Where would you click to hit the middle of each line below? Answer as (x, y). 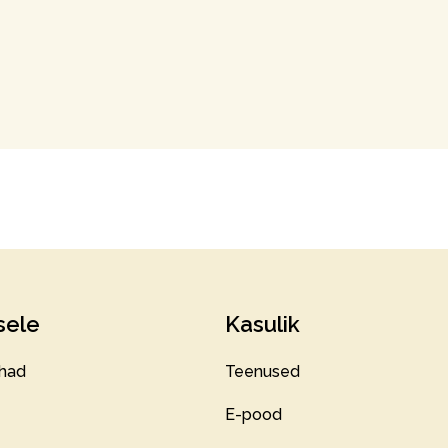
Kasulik (263, 323)
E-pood (254, 414)
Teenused (263, 371)
